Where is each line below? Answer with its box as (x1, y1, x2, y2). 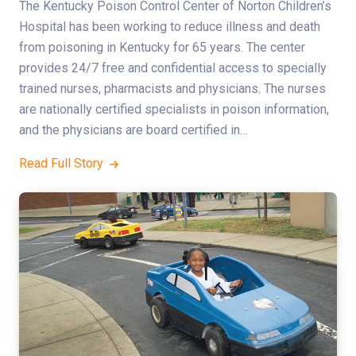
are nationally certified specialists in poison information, (19, 102, 329, 118)
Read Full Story (19, 156, 106, 172)
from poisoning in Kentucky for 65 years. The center (19, 40, 305, 56)
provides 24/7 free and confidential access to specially (19, 60, 327, 76)
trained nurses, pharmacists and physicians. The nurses (19, 81, 326, 97)
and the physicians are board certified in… (19, 122, 248, 138)
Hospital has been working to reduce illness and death (19, 19, 320, 35)
